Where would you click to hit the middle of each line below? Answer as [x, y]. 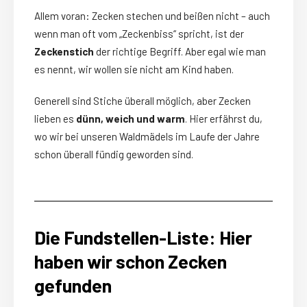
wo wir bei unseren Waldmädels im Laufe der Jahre [147, 137]
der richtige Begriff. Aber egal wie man [180, 52]
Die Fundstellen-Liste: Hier [143, 237]
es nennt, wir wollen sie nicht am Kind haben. [134, 70]
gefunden [73, 285]
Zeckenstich [64, 52]
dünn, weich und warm [131, 119]
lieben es [55, 119]
